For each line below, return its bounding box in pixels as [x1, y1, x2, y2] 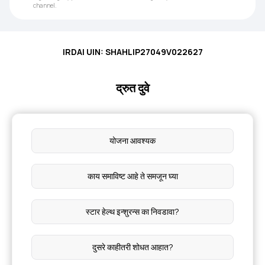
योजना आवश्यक [109, 135, 156, 146]
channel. [33, 1, 57, 9]
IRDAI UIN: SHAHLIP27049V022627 [62, 46, 203, 57]
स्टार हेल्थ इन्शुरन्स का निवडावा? [86, 206, 179, 217]
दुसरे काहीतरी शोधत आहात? [92, 241, 173, 253]
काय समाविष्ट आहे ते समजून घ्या [87, 170, 178, 182]
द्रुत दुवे [115, 80, 150, 96]
